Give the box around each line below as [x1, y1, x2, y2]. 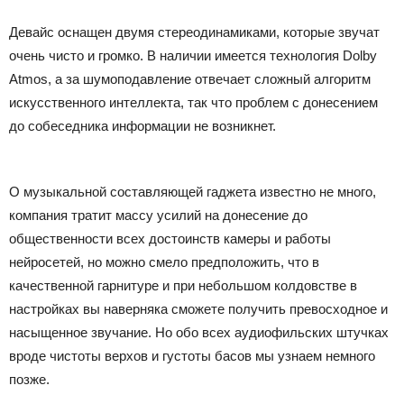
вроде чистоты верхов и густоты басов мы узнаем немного [9, 348, 375, 363]
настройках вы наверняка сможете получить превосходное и [9, 301, 388, 317]
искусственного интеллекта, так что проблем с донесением [9, 95, 378, 110]
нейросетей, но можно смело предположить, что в [9, 254, 319, 270]
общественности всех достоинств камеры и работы [9, 231, 331, 246]
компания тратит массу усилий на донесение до [9, 207, 308, 223]
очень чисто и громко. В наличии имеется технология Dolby [9, 48, 377, 63]
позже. [9, 372, 50, 387]
